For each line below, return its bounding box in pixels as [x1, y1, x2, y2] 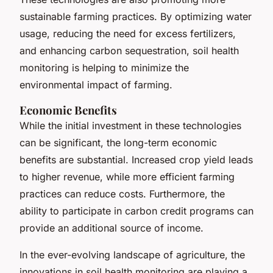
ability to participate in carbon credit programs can [19, 204, 253, 217]
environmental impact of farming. [19, 78, 172, 91]
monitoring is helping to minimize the [19, 61, 189, 74]
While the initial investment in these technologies [19, 119, 241, 132]
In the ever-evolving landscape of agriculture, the [19, 248, 245, 261]
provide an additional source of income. [19, 221, 204, 234]
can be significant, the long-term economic [19, 136, 217, 149]
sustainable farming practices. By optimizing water [19, 10, 252, 23]
